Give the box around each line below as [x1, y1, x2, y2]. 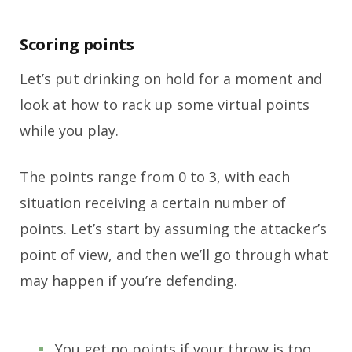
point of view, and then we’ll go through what [20, 245, 328, 265]
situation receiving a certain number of [20, 193, 286, 213]
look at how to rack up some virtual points [20, 95, 310, 115]
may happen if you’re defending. [20, 271, 237, 291]
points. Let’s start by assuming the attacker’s [20, 219, 327, 239]
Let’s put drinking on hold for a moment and [20, 69, 322, 89]
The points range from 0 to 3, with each [20, 167, 290, 187]
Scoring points [20, 34, 134, 56]
